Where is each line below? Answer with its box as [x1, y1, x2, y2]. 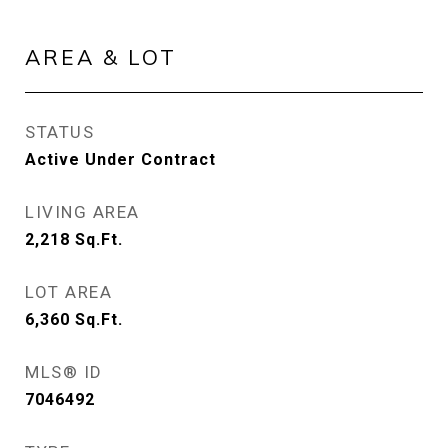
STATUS [25, 122, 94, 142]
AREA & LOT [25, 44, 177, 70]
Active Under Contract [25, 150, 216, 169]
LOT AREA [25, 282, 112, 302]
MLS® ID [25, 362, 103, 382]
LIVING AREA [25, 202, 140, 222]
